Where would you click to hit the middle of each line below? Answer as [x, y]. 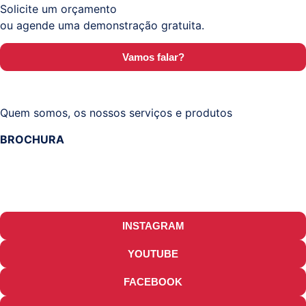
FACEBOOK [153, 282]
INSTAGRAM [153, 226]
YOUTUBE [153, 254]
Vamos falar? [153, 57]
